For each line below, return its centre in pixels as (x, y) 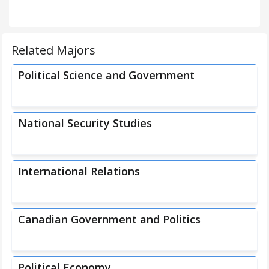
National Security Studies (85, 123)
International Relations (79, 171)
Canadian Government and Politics (109, 219)
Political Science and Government (106, 75)
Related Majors (53, 50)
